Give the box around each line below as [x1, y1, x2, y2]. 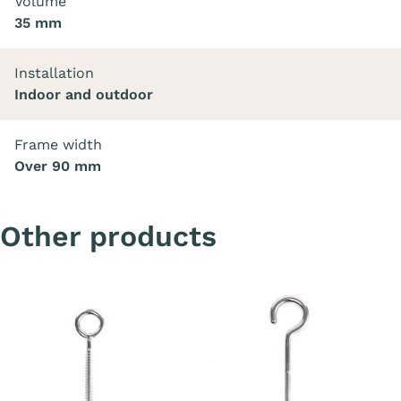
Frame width [14, 136, 102, 153]
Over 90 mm [14, 158, 101, 175]
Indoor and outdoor [14, 86, 153, 103]
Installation [14, 64, 94, 81]
